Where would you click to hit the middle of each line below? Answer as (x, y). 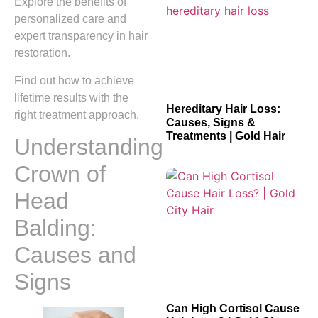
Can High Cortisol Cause (233, 308)
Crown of (60, 174)
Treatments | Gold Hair (226, 136)
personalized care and (70, 19)
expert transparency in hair (81, 36)
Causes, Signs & (211, 122)
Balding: (55, 228)
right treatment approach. (77, 114)
